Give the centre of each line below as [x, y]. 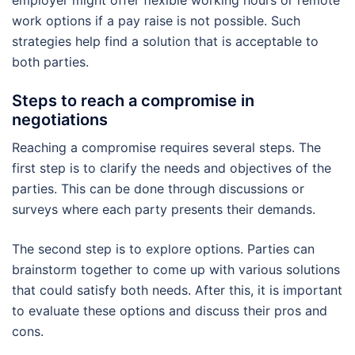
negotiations [60, 120]
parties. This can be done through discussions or [158, 189]
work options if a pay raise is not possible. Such [156, 21]
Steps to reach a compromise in [133, 101]
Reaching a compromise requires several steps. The [166, 148]
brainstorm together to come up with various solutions [176, 270]
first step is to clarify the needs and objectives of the [172, 168]
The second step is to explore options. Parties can [163, 249]
